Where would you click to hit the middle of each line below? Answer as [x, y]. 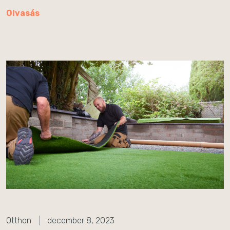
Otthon [19, 221]
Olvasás [23, 13]
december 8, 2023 [81, 221]
